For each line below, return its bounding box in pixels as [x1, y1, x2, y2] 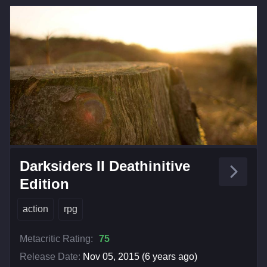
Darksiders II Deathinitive [20, 157, 190, 174]
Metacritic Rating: [20, 233, 93, 244]
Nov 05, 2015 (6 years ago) [83, 251, 197, 262]
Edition [20, 175, 69, 192]
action [23, 203, 48, 214]
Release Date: [20, 251, 80, 262]
